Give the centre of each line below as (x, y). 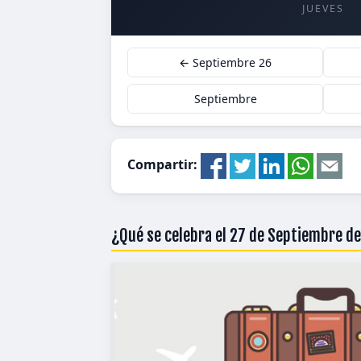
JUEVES (323, 8)
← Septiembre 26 (225, 62)
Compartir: (164, 165)
